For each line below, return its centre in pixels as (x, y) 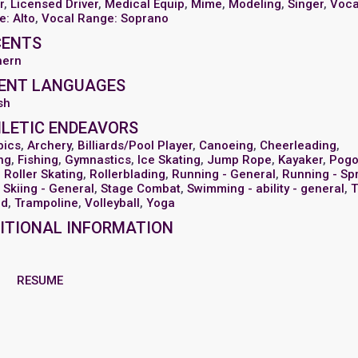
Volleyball (113, 203)
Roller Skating (44, 174)
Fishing (38, 160)
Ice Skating (169, 160)
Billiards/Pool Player (135, 145)
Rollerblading (128, 174)
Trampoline (47, 203)
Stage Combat (141, 189)
